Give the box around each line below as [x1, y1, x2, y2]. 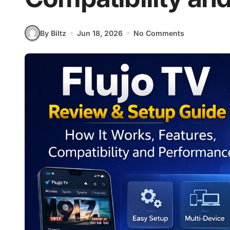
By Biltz [40, 28, 66, 37]
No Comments [133, 28, 184, 37]
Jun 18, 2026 [77, 28, 123, 37]
